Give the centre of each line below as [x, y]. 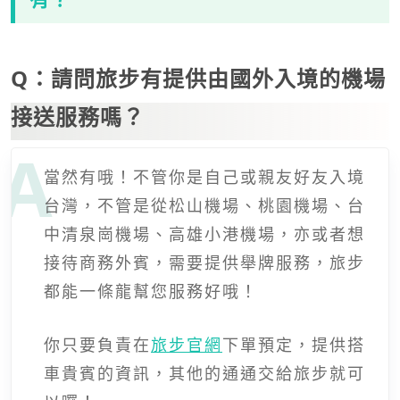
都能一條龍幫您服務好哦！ [151, 291]
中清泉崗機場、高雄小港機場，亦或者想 [204, 233]
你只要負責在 [97, 344]
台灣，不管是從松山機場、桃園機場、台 [204, 205]
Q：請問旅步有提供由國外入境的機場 [198, 78]
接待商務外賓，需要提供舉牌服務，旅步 [204, 262]
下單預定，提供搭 [294, 344]
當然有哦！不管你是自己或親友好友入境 [204, 176]
